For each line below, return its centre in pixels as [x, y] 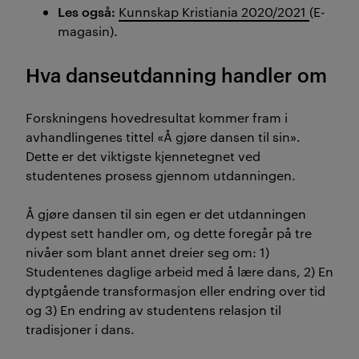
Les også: [87, 11]
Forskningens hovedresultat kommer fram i [157, 117]
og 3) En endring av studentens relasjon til [153, 309]
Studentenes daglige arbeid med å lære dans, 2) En [179, 271]
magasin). [88, 30]
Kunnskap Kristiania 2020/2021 [214, 11]
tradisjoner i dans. [80, 329]
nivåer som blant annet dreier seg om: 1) [147, 252]
